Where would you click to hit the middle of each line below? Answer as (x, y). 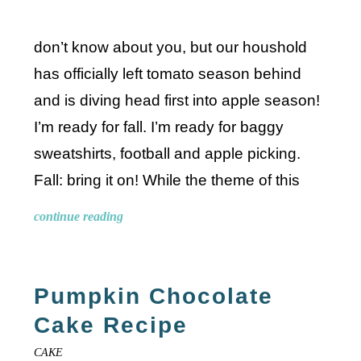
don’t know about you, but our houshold (171, 47)
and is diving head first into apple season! (177, 100)
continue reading (79, 216)
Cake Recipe (111, 325)
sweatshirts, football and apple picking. (168, 153)
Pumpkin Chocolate (154, 296)
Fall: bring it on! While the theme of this (167, 180)
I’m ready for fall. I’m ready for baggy (159, 127)
